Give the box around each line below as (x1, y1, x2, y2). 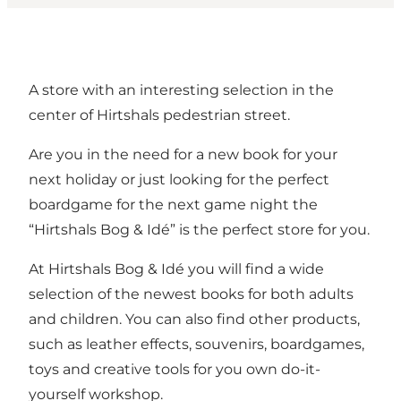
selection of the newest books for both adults (29, 285, 354, 303)
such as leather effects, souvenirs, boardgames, (29, 335, 364, 353)
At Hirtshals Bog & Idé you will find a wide (29, 260, 324, 277)
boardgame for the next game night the (29, 195, 318, 213)
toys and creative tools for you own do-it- (29, 360, 320, 378)
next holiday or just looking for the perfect (29, 170, 329, 188)
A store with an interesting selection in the (29, 81, 334, 98)
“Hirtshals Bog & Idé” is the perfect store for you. (29, 220, 370, 238)
